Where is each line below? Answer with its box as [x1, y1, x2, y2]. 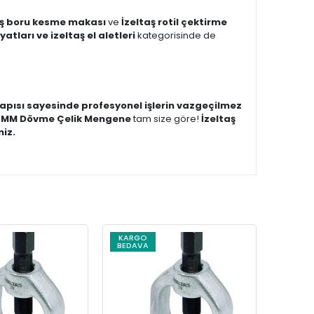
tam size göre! [131, 112, 201, 125]
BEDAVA [117, 240, 149, 251]
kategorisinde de [135, 29, 216, 42]
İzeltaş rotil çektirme [121, 15, 227, 29]
